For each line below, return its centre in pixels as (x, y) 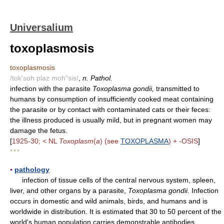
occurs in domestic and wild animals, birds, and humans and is (109, 201)
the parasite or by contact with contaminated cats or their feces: (110, 109)
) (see (110, 141)
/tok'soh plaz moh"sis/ (44, 78)
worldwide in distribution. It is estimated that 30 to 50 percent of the (116, 211)
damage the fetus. (39, 130)
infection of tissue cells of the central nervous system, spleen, (113, 180)
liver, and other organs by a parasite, (69, 190)
